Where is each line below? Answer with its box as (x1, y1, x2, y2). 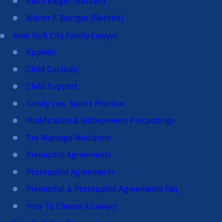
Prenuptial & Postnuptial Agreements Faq (26, 183, 178, 195)
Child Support (26, 81, 78, 92)
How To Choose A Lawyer (26, 200, 117, 212)
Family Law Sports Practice (26, 98, 124, 109)
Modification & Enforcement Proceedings (26, 115, 174, 126)
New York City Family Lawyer (13, 30, 118, 42)
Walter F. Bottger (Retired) (26, 12, 124, 24)
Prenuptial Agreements (26, 149, 111, 161)
